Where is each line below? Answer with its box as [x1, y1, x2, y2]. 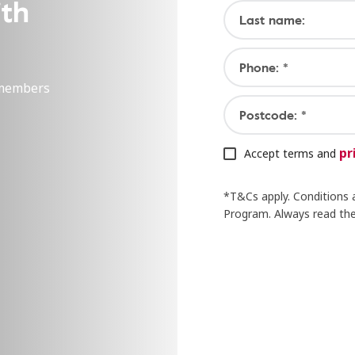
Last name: [239, 10, 305, 29]
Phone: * [239, 57, 288, 77]
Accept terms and [243, 145, 339, 161]
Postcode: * [239, 105, 307, 124]
